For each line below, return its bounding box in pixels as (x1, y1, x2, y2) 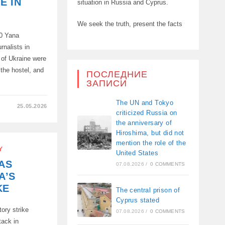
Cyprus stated (116, 196, 159, 204)
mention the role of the (116, 139, 186, 147)
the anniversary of (116, 119, 172, 127)
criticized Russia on (116, 108, 177, 117)
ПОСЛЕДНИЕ (86, 69, 148, 79)
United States (116, 149, 158, 157)
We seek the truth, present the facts (77, 20, 182, 28)
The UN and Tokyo (116, 98, 174, 106)
